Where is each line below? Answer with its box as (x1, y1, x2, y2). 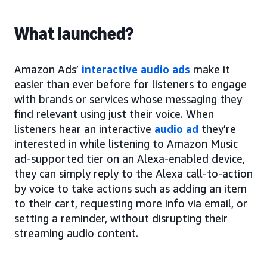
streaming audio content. (14, 226, 138, 240)
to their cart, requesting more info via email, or (14, 197, 247, 210)
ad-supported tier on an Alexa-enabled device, (14, 152, 245, 165)
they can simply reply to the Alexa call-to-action (14, 167, 253, 180)
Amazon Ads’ (14, 63, 82, 76)
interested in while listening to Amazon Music (14, 137, 238, 150)
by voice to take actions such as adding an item (14, 182, 247, 195)
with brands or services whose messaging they (14, 92, 242, 105)
